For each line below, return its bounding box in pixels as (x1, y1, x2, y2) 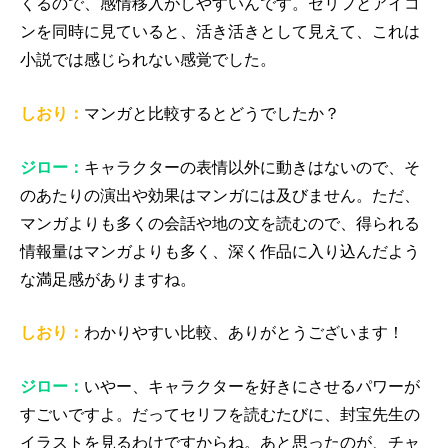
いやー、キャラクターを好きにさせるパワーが (84, 377, 420, 395)
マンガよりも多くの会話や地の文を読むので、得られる (20, 214, 420, 232)
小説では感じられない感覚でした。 (20, 51, 276, 69)
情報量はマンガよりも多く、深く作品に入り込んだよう (20, 242, 420, 260)
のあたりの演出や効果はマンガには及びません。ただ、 (20, 186, 420, 204)
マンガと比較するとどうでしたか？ (84, 104, 340, 122)
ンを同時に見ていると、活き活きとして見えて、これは (20, 23, 420, 41)
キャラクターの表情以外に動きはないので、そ (84, 158, 420, 176)
